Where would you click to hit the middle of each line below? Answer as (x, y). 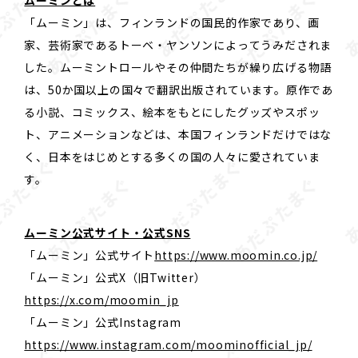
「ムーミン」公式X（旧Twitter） (115, 277)
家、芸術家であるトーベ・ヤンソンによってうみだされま (178, 45)
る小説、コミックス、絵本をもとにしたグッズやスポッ (172, 112)
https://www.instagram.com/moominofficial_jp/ (168, 344)
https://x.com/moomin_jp (101, 299)
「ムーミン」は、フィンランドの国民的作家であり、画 (172, 23)
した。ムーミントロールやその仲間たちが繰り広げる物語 (178, 68)
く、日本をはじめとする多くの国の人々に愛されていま (172, 157)
